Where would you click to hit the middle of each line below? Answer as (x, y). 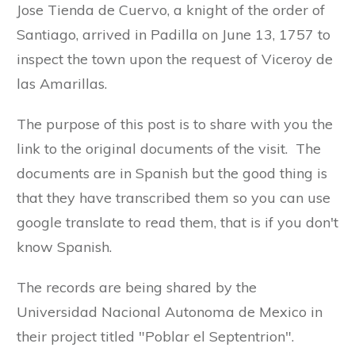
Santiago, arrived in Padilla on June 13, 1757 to (174, 35)
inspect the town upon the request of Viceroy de (175, 59)
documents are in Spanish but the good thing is (172, 174)
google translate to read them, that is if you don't (177, 223)
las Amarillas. (62, 84)
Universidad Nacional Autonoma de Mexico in (170, 312)
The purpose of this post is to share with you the (175, 124)
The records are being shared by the (137, 288)
